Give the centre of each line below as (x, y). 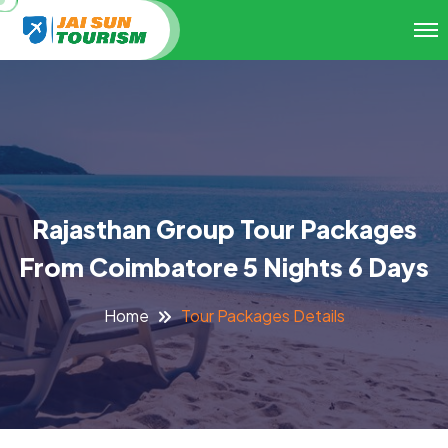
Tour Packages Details (262, 315)
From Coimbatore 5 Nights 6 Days (224, 267)
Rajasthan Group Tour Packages (224, 229)
